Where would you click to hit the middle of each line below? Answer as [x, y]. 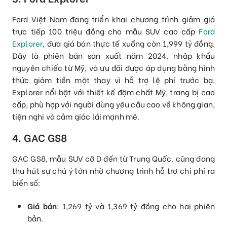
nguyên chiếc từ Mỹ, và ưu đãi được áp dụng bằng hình [113, 68]
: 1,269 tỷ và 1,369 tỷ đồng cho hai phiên [136, 205]
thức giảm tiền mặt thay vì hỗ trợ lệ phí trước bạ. [113, 80]
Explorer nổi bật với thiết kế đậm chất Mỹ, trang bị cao [113, 92]
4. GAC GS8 [40, 137]
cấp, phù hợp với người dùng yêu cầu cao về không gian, [113, 104]
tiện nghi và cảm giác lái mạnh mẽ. [76, 116]
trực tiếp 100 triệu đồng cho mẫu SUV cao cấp [106, 31]
